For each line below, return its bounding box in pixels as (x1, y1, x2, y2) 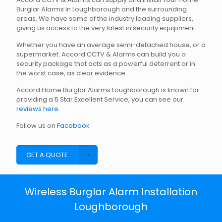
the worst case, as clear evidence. (16, 68, 128, 78)
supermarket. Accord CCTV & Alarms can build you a (16, 49, 186, 59)
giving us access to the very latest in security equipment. (16, 23, 197, 33)
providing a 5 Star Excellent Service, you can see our (16, 94, 183, 104)
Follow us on (16, 120, 57, 130)
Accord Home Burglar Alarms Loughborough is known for (16, 85, 199, 95)
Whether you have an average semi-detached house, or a (16, 40, 206, 50)
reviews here (16, 104, 58, 113)
